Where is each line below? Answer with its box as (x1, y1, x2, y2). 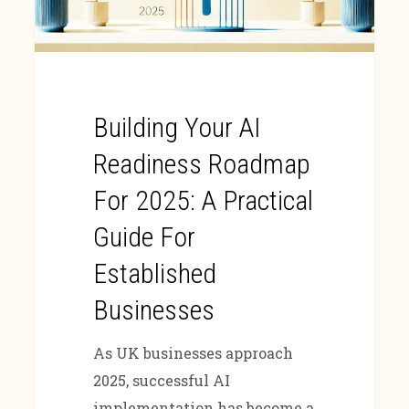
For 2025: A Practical (92, 184, 313, 217)
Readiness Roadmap (92, 148, 310, 181)
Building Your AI (92, 111, 260, 144)
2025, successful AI (92, 371, 230, 391)
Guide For (92, 221, 195, 254)
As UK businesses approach (92, 343, 293, 363)
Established (92, 257, 216, 290)
